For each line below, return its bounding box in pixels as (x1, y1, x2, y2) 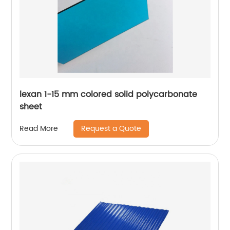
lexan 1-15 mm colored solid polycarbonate (20, 87, 198, 101)
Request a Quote (81, 122, 142, 135)
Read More (20, 123, 59, 135)
